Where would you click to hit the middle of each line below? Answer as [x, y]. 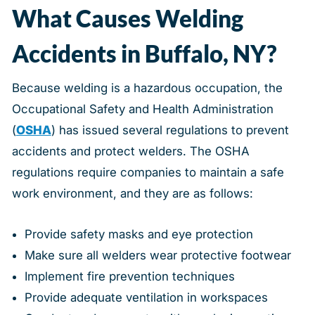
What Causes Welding [127, 19]
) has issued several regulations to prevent [170, 130]
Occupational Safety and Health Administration [142, 109]
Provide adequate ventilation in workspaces [146, 297]
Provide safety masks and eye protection [139, 234]
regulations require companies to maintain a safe [148, 172]
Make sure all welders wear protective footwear [157, 255]
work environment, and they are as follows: [132, 193]
